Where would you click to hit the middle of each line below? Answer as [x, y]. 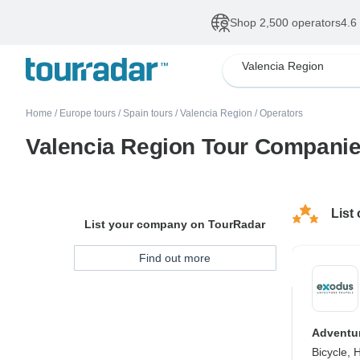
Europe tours [88, 113]
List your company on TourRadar [175, 224]
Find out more [175, 258]
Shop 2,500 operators [285, 22]
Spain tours [148, 113]
